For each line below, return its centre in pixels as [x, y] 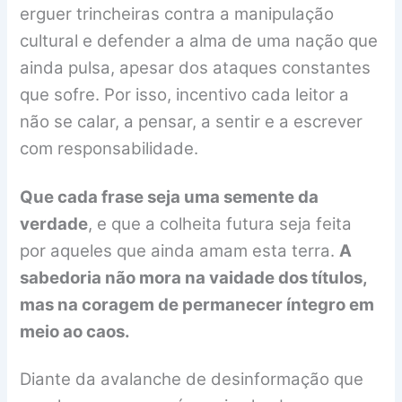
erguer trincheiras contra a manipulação [177, 14]
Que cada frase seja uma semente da [170, 197]
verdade [54, 223]
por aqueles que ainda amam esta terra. [180, 250]
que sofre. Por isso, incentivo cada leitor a [185, 95]
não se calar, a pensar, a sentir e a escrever [192, 122]
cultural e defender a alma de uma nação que [199, 41]
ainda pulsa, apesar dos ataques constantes [196, 68]
